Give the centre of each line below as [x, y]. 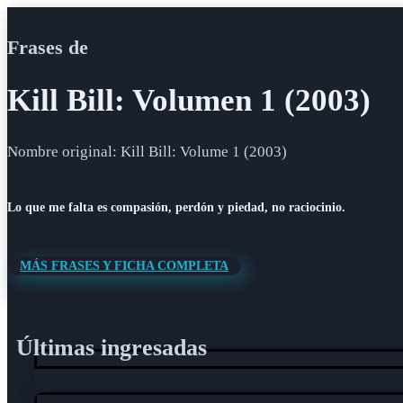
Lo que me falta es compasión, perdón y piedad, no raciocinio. [176, 208]
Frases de [48, 47]
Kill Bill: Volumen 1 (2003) [189, 101]
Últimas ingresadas [112, 348]
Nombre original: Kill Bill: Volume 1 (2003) [147, 151]
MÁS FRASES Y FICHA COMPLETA [124, 266]
